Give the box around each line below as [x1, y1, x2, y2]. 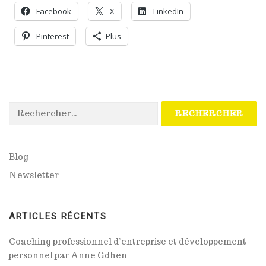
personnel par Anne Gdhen [9, 250, 127, 261]
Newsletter [9, 170, 59, 181]
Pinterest [36, 30, 69, 42]
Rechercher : [8, 102, 58, 112]
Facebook [36, 5, 71, 17]
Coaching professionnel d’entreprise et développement [9, 236, 246, 248]
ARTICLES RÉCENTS [9, 211, 107, 222]
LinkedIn [153, 5, 183, 17]
